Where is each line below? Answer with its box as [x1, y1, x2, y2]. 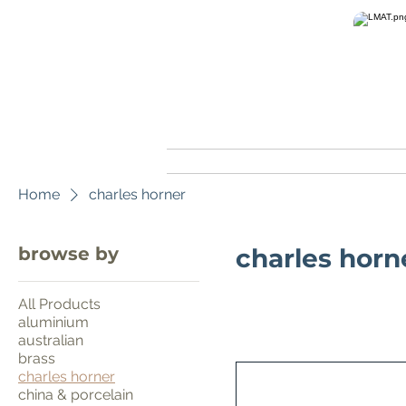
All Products [18, 295, 101, 313]
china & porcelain [18, 386, 133, 403]
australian [18, 332, 83, 349]
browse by [18, 243, 119, 265]
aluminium [18, 314, 89, 331]
